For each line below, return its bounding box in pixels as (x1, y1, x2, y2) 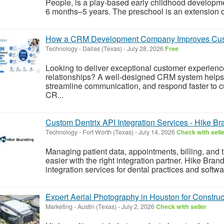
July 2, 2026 (120, 201, 156, 211)
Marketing (45, 201, 72, 211)
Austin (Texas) (77, 201, 116, 211)
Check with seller (156, 201, 206, 211)
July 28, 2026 (125, 43, 165, 53)
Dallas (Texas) (82, 43, 122, 53)
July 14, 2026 (137, 127, 176, 136)
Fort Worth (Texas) (82, 127, 133, 136)
